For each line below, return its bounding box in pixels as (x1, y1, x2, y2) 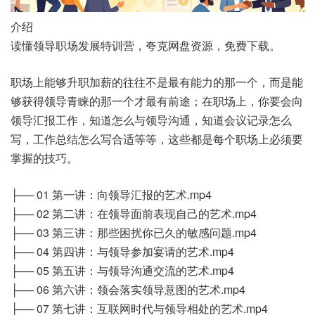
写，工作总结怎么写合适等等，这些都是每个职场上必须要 (11, 131, 303, 148)
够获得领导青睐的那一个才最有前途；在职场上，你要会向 (11, 93, 303, 110)
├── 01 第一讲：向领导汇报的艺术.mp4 (11, 186, 212, 203)
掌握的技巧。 (11, 150, 78, 167)
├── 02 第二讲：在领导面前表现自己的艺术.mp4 (11, 205, 257, 222)
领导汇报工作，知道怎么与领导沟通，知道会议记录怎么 (11, 112, 292, 129)
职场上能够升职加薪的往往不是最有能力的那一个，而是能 (11, 74, 303, 91)
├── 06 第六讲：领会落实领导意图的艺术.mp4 (11, 281, 245, 298)
